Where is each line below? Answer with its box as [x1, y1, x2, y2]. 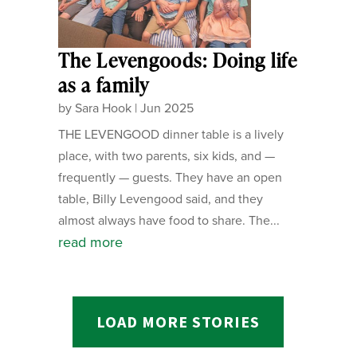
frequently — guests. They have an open [57, 168, 282, 186]
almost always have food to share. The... [57, 211, 280, 229]
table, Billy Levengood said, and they [57, 190, 263, 208]
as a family [57, 72, 150, 99]
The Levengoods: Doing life [57, 47, 298, 74]
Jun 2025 [139, 99, 194, 117]
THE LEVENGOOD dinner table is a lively [57, 125, 284, 143]
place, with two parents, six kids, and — [57, 147, 275, 165]
